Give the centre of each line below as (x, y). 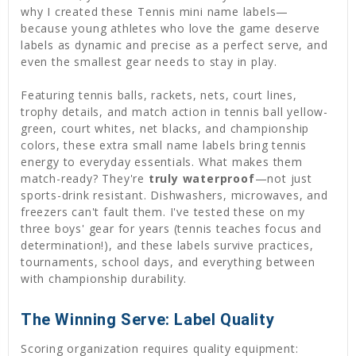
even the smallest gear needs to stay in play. (149, 62)
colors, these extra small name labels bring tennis (164, 145)
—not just (283, 179)
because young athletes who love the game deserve (170, 29)
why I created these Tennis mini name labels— (155, 12)
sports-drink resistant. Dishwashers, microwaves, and (174, 195)
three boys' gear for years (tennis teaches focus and (171, 229)
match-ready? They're (85, 179)
